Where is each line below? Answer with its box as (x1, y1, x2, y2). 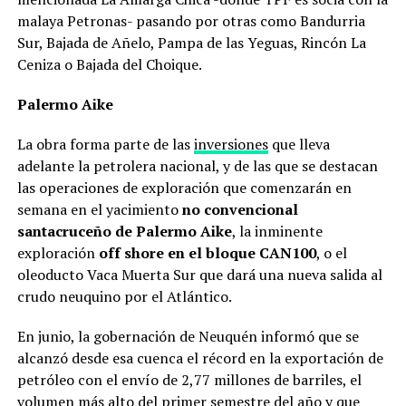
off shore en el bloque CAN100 (94, 243, 316, 264)
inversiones (193, 134, 268, 155)
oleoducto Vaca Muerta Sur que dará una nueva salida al (16, 265, 382, 285)
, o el (315, 243, 347, 264)
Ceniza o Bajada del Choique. (16, 54, 202, 75)
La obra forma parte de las (16, 134, 194, 155)
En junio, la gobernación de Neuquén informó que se (16, 326, 359, 347)
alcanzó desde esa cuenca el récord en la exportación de (16, 348, 383, 369)
